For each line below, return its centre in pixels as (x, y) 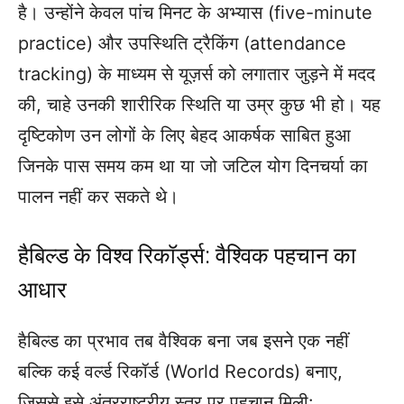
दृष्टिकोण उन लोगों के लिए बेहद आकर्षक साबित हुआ (184, 136)
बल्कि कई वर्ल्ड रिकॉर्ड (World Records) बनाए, (180, 372)
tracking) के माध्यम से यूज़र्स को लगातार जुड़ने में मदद (197, 74)
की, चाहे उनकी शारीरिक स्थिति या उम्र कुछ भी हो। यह (199, 105)
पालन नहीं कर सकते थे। (98, 197)
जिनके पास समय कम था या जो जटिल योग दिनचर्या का (193, 166)
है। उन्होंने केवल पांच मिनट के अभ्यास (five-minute (195, 13)
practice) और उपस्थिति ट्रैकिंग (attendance (182, 44)
